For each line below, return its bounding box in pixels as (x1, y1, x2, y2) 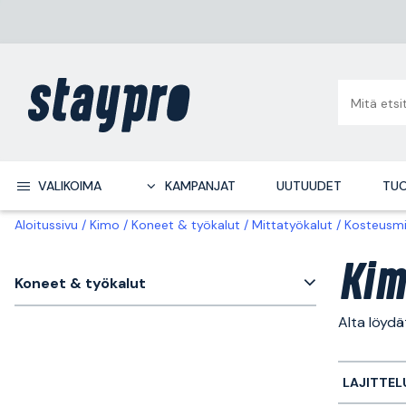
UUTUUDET (275, 178, 342, 194)
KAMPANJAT (164, 178, 236, 194)
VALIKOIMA (37, 178, 101, 194)
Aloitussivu (14, 217, 78, 233)
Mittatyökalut (252, 217, 333, 233)
